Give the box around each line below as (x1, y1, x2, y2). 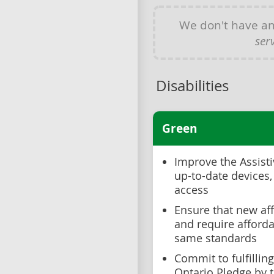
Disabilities (156, 75, 229, 95)
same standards (174, 231, 257, 245)
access (174, 182, 209, 197)
